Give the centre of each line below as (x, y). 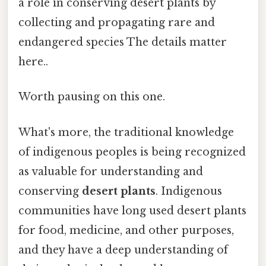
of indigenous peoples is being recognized (132, 152)
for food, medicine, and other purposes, (126, 230)
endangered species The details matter (123, 42)
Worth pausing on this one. (92, 97)
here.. (33, 62)
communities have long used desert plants (132, 210)
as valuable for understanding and (111, 171)
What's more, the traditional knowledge (126, 132)
